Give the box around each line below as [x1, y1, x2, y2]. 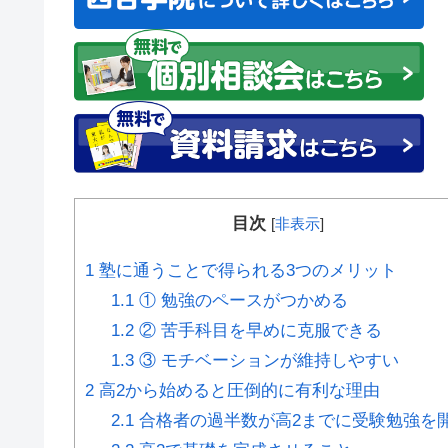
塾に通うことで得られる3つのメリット [94, 260, 397, 280]
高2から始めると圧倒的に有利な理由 [94, 380, 380, 400]
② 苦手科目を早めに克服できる [133, 320, 382, 340]
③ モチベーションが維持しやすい [133, 350, 399, 370]
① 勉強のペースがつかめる [133, 290, 348, 310]
